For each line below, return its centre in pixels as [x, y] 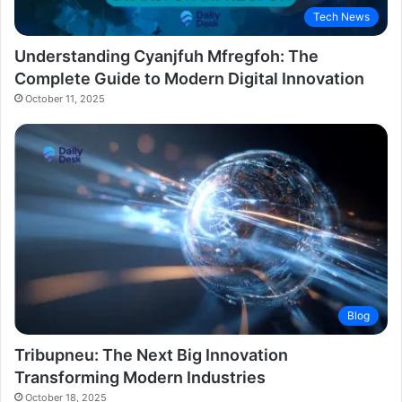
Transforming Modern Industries [140, 377]
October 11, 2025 [65, 99]
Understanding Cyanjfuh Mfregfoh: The [166, 57]
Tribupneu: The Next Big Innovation [151, 354]
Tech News [341, 17]
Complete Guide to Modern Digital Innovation [189, 79]
